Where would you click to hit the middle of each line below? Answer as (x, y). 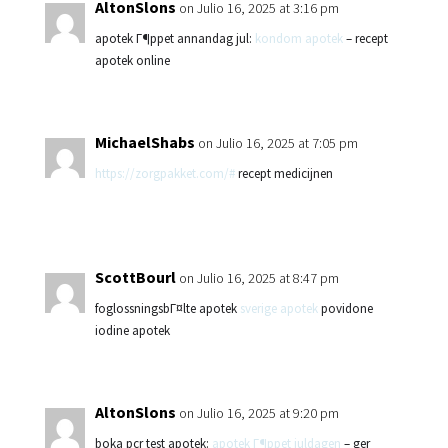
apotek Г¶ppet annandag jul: (174, 38)
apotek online (132, 60)
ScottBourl (135, 277)
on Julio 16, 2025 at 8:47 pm (258, 278)
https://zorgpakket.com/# (164, 173)
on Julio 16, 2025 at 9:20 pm (258, 413)
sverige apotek (278, 308)
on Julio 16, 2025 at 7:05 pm (277, 143)
